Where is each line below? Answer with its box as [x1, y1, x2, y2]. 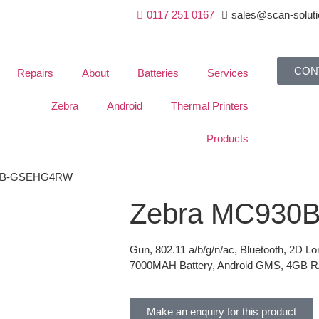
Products [206, 132, 249, 145]
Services [206, 67, 249, 79]
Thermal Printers [170, 100, 249, 112]
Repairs [16, 67, 53, 79]
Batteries [137, 67, 179, 79]
